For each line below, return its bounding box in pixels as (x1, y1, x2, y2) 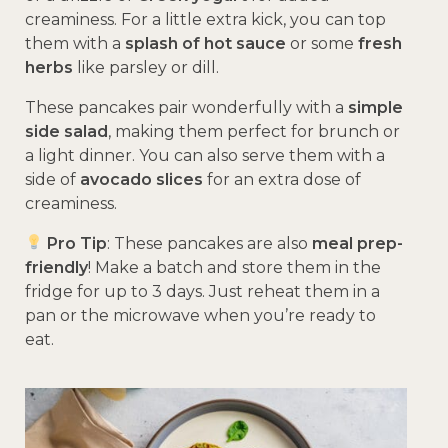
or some (286, 33, 358, 53)
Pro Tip (43, 233, 108, 253)
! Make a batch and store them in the (88, 257, 381, 277)
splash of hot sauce (125, 33, 286, 53)
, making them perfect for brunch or (108, 121, 400, 141)
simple (348, 97, 403, 117)
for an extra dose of (203, 169, 361, 189)
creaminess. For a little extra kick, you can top (25, 9, 386, 29)
